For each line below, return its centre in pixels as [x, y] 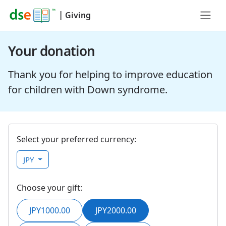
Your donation [52, 51]
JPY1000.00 [50, 210]
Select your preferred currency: [76, 139]
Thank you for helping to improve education [110, 74]
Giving [78, 15]
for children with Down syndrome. [88, 90]
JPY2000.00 [116, 210]
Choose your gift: [49, 188]
